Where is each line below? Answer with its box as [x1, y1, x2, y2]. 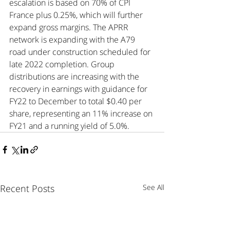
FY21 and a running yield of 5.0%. [9, 120, 129, 132]
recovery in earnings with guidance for [9, 83, 149, 95]
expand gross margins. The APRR [9, 22, 130, 33]
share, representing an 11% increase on [9, 108, 155, 120]
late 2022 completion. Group [9, 59, 117, 70]
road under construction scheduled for [9, 46, 152, 58]
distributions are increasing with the [9, 71, 141, 83]
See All [143, 182, 164, 193]
